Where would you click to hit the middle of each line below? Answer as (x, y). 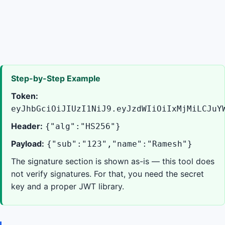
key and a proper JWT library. (68, 186)
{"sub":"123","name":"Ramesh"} (120, 144)
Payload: (28, 144)
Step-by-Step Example (56, 78)
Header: (27, 126)
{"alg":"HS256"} (83, 126)
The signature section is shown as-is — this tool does (113, 161)
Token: (25, 96)
